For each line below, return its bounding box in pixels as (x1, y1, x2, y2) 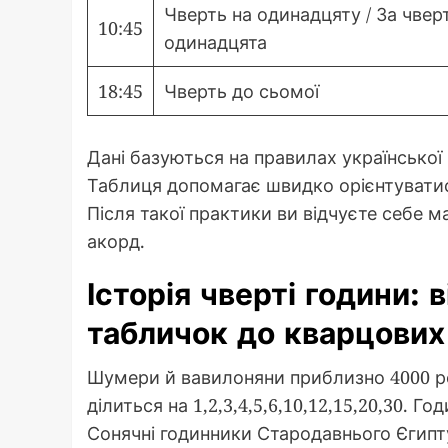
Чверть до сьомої (164, 79, 319, 104)
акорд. (87, 229, 145, 254)
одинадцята (164, 30, 267, 55)
